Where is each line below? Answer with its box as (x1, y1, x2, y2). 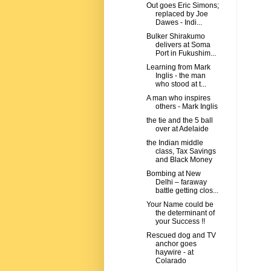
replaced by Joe (155, 10, 208, 19)
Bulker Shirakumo (146, 32, 205, 41)
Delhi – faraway (155, 178, 207, 187)
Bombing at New (146, 169, 201, 178)
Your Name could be (146, 200, 214, 209)
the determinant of (155, 209, 215, 218)
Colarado (155, 256, 186, 266)
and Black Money (155, 155, 212, 165)
